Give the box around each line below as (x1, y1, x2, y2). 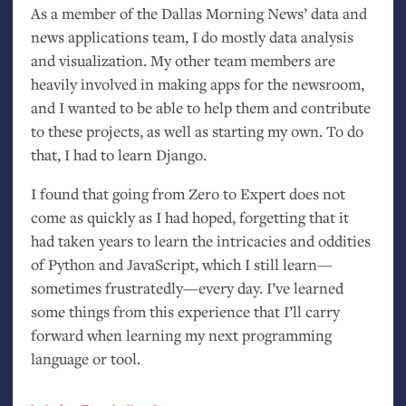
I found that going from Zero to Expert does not (30, 183, 345, 205)
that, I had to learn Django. (30, 143, 207, 165)
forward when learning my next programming (30, 324, 332, 346)
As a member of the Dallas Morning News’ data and (30, 2, 367, 24)
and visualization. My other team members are (30, 49, 335, 71)
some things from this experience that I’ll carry (30, 301, 340, 323)
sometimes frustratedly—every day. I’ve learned (30, 277, 343, 299)
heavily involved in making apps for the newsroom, (30, 72, 364, 94)
